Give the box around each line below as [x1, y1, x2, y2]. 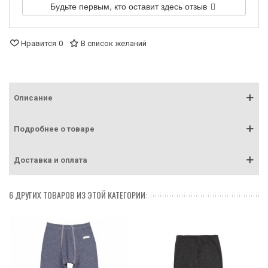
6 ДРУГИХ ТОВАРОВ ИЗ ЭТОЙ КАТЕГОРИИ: [9, 188, 147, 201]
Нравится [21, 38, 56, 48]
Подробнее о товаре [14, 124, 95, 133]
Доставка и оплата [14, 155, 87, 165]
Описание [14, 93, 53, 102]
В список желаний [81, 38, 147, 48]
